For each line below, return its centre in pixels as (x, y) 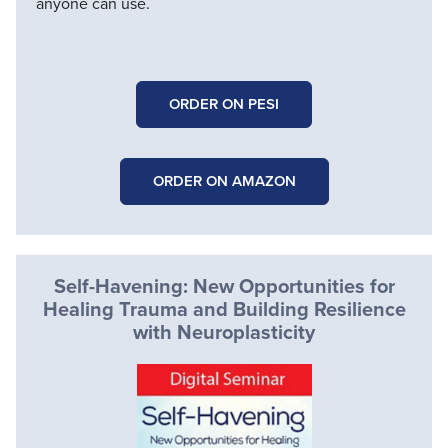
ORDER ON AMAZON (224, 181)
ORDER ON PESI (224, 104)
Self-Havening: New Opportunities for (224, 286)
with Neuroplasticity (224, 332)
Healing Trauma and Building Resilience (224, 309)
